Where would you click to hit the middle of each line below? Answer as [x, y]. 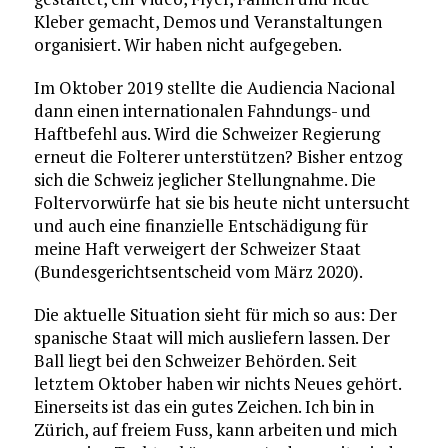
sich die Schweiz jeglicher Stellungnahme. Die [204, 180]
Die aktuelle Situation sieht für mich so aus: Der [215, 315]
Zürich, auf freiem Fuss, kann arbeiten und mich [215, 430]
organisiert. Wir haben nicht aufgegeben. [187, 45]
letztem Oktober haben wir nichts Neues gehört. [217, 384]
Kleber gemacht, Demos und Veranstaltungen [207, 22]
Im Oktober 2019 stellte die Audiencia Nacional [214, 88]
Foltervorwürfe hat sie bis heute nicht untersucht [221, 203]
